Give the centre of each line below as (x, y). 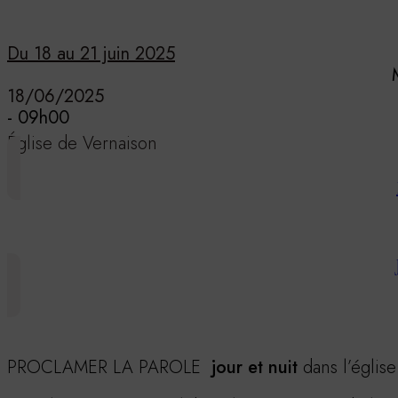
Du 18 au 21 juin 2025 (91, 53)
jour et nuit (255, 367)
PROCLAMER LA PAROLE (109, 367)
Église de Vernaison (82, 143)
